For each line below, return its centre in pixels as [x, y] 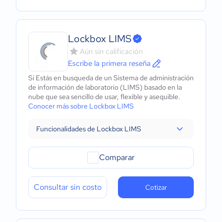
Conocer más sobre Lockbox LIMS [81, 106]
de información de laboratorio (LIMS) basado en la [105, 87]
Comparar [117, 157]
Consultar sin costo [68, 187]
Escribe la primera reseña [109, 63]
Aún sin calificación [111, 52]
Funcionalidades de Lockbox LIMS [89, 129]
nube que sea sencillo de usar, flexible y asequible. [104, 97]
